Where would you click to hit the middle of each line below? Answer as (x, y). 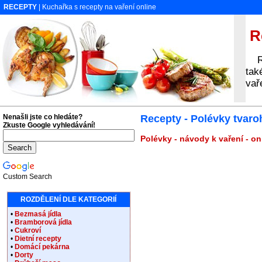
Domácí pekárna (42, 247)
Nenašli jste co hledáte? (43, 117)
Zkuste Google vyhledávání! (49, 125)
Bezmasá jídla (38, 214)
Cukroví (28, 230)
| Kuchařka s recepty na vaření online (96, 7)
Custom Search (27, 177)
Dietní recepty (38, 239)
